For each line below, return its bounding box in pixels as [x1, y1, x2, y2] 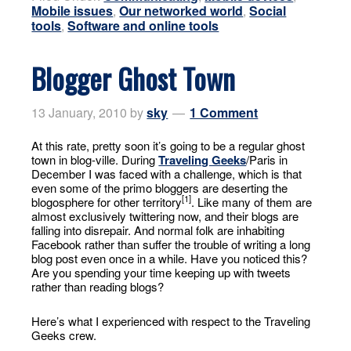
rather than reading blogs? [31, 278, 165, 295]
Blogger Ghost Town [31, 57, 236, 99]
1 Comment [190, 103, 259, 121]
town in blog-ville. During [31, 151, 159, 168]
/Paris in [246, 151, 288, 168]
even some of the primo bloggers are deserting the [31, 179, 288, 196]
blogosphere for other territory [31, 194, 183, 210]
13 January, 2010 [31, 103, 128, 121]
